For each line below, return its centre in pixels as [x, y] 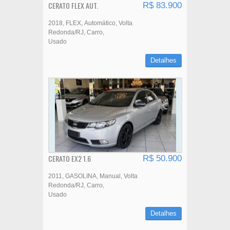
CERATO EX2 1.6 [70, 159]
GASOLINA [81, 176]
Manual [110, 176]
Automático [100, 23]
